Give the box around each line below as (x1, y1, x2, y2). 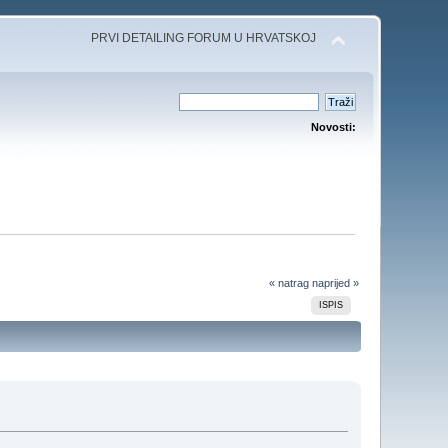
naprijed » (311, 276, 359, 289)
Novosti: (310, 121, 356, 133)
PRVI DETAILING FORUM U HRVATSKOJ (90, 31, 316, 45)
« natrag (268, 276, 309, 289)
